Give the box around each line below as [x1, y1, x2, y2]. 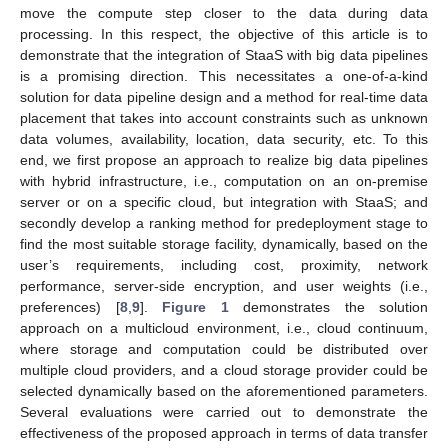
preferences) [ [20, 298, 120, 315]
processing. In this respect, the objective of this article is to [20, 25, 428, 42]
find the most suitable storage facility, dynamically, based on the [20, 235, 428, 252]
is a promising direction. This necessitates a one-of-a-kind [20, 67, 428, 84]
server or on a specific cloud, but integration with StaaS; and [20, 193, 428, 210]
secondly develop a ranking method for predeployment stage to [20, 214, 428, 231]
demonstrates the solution [228, 298, 428, 315]
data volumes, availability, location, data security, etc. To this [20, 130, 428, 147]
